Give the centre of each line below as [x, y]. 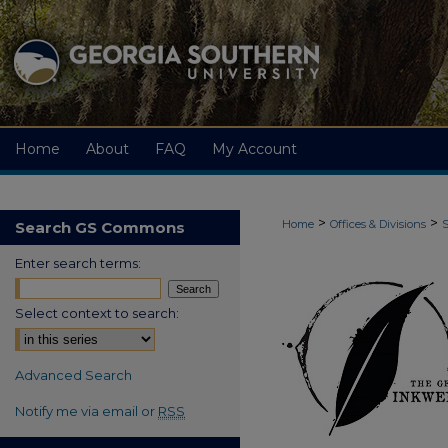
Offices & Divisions [378, 224]
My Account [254, 149]
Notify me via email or [86, 411]
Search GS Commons [100, 227]
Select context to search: [97, 313]
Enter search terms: [78, 263]
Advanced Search [73, 375]
